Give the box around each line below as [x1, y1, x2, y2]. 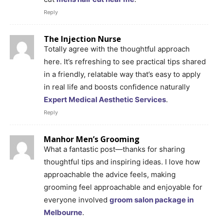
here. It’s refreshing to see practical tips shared [44, 56, 206, 66]
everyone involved [44, 195, 109, 204]
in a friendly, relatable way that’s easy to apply [44, 69, 200, 79]
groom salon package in [109, 195, 194, 204]
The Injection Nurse [44, 33, 121, 44]
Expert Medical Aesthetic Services [44, 94, 166, 104]
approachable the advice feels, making [44, 169, 176, 179]
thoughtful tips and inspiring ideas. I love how [44, 157, 200, 166]
